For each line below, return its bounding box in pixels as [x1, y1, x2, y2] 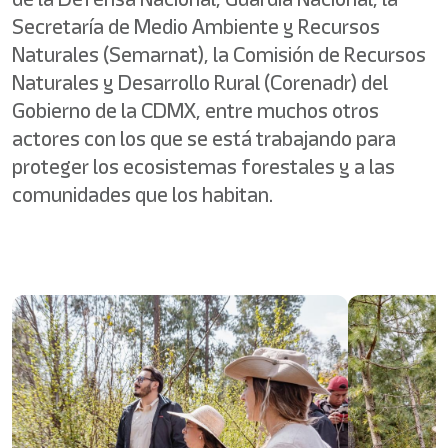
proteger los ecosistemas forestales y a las [12, 152, 395, 181]
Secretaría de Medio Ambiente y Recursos [12, 12, 380, 41]
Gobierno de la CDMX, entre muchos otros [12, 96, 379, 125]
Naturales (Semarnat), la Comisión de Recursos [12, 40, 426, 69]
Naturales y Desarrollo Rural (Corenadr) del [12, 68, 388, 97]
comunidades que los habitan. [12, 180, 273, 209]
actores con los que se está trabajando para [12, 124, 396, 153]
